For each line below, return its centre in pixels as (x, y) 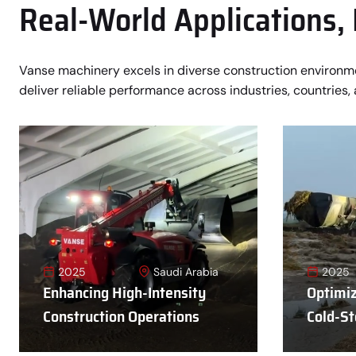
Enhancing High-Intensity (124, 293)
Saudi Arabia (186, 271)
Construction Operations (121, 317)
